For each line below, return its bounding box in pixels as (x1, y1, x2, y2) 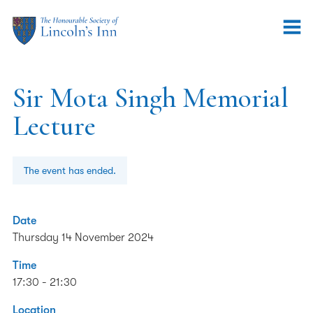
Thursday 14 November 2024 (13, 231, 154, 244)
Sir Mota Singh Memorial (13, 81, 289, 115)
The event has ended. (24, 165, 116, 176)
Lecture (13, 109, 96, 143)
